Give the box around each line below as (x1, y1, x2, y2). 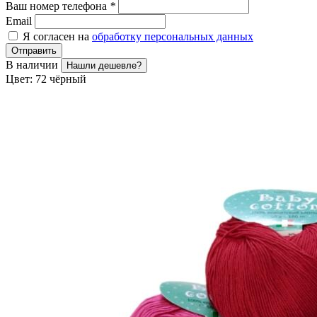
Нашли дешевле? (67, 59, 142, 71)
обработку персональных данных (92, 30, 253, 42)
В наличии (6, 58, 61, 71)
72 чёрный (35, 72, 86, 85)
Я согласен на (23, 30, 92, 42)
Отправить (11, 45, 57, 56)
